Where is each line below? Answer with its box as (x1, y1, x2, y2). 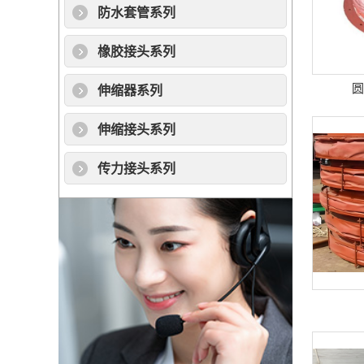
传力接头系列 (97, 162, 175, 175)
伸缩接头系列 (97, 123, 175, 136)
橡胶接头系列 (97, 45, 175, 58)
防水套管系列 (97, 6, 175, 19)
